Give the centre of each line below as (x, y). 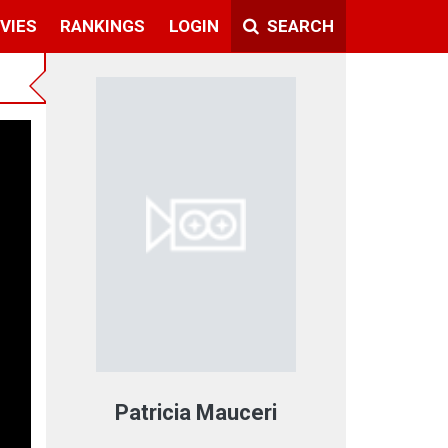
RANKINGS (103, 25)
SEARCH (298, 25)
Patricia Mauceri (196, 412)
